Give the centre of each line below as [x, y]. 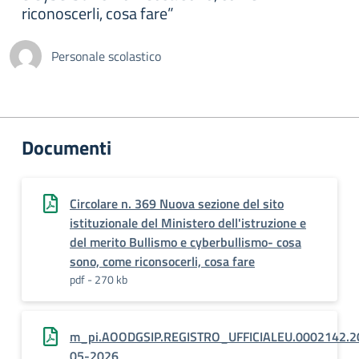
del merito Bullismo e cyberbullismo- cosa [186, 242]
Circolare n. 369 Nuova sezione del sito [177, 204]
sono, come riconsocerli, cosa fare [162, 261]
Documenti [67, 147]
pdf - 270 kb [99, 279]
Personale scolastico [106, 56]
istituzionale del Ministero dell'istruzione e [188, 223]
